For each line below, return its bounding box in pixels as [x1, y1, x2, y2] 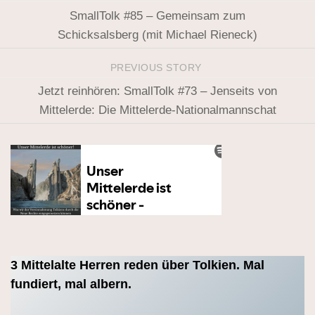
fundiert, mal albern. [11, 277, 131, 292]
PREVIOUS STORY [110, 62, 205, 73]
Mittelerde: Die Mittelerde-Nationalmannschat [39, 103, 276, 117]
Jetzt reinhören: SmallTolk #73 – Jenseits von [38, 84, 277, 98]
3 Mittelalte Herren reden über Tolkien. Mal [11, 258, 264, 273]
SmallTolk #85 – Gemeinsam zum [70, 8, 245, 22]
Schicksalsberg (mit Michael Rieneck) [58, 27, 257, 41]
